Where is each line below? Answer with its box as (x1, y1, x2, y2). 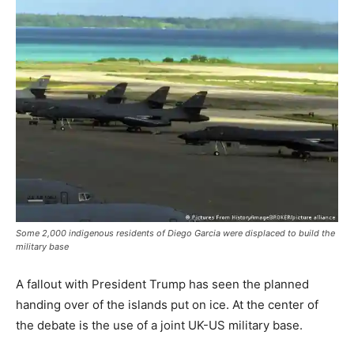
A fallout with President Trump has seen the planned (16, 277, 309, 292)
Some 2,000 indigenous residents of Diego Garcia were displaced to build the (16, 228, 335, 239)
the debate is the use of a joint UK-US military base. (16, 318, 303, 333)
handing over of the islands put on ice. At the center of (16, 297, 318, 312)
